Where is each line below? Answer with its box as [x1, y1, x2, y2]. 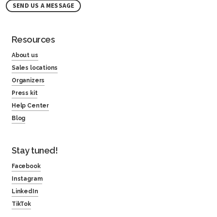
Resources [12, 34, 55, 45]
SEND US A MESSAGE [13, 1, 75, 10]
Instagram [12, 175, 43, 183]
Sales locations [12, 64, 58, 72]
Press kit [12, 90, 38, 97]
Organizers [12, 77, 45, 84]
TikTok [12, 201, 31, 208]
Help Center [12, 102, 49, 109]
